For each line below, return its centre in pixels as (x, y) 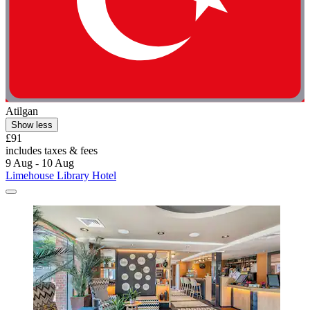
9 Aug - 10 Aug (40, 163)
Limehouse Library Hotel (61, 176)
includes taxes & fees (52, 151)
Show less (32, 125)
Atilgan (22, 111)
